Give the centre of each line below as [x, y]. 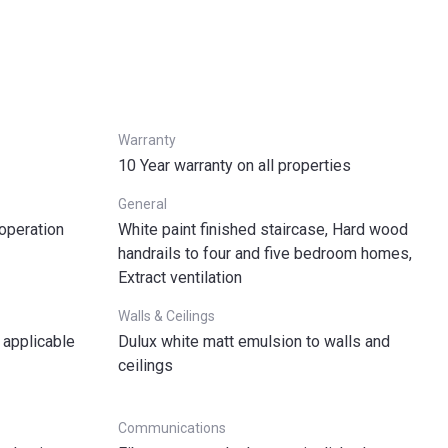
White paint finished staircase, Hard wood [263, 229]
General [142, 204]
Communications [172, 428]
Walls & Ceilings [166, 316]
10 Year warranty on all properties [234, 165]
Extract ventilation [180, 277]
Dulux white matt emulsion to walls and [254, 341]
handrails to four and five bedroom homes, [265, 253]
